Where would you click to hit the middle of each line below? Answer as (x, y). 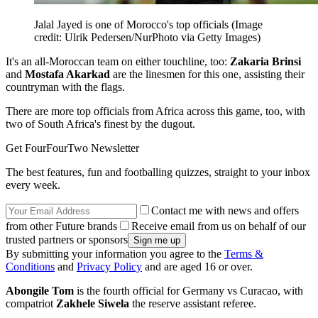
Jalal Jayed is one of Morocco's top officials (133, 25)
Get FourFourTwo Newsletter (72, 148)
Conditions (30, 267)
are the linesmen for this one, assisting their (209, 75)
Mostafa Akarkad (69, 75)
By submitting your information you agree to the (115, 254)
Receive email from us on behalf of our (219, 226)
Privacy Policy (109, 267)
